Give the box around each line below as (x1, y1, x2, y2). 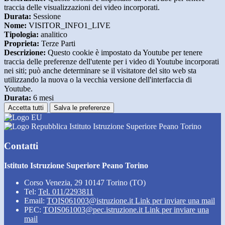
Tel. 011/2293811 (38, 187, 93, 196)
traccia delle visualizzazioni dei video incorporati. (4, 3, 160, 12)
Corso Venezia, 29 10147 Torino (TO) (24, 178, 146, 187)
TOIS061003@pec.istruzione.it (43, 205, 145, 214)
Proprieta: (4, 39, 39, 48)
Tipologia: (4, 30, 39, 39)
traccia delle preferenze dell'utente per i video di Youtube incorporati (4, 57, 219, 66)
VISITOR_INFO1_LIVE (27, 21, 110, 30)
